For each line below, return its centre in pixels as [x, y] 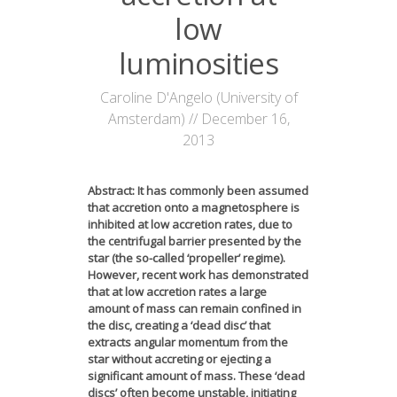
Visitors [107, 93]
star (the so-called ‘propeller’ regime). [187, 258]
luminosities [198, 63]
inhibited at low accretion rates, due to [190, 224]
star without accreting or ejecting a [179, 359]
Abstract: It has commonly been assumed [198, 191]
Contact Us [116, 134]
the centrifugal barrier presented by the [195, 241]
